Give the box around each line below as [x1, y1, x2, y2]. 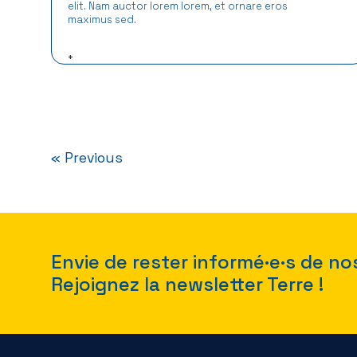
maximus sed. [68, 12, 136, 26]
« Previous [51, 148, 123, 167]
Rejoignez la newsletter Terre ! [51, 271, 324, 296]
